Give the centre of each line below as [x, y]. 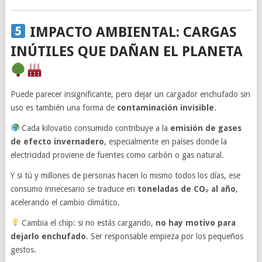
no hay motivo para [196, 223]
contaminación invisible [165, 107]
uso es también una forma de [63, 107]
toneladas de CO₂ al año [186, 189]
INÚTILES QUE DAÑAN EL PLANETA [126, 51]
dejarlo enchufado [48, 236]
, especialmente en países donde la [165, 141]
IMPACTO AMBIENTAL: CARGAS [131, 32]
